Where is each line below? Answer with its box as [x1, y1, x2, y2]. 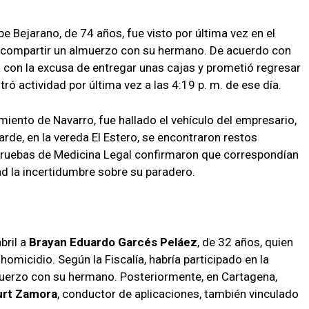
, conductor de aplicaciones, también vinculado [57, 286, 299, 301]
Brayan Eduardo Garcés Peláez [29, 235, 197, 249]
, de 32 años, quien [197, 235, 293, 249]
